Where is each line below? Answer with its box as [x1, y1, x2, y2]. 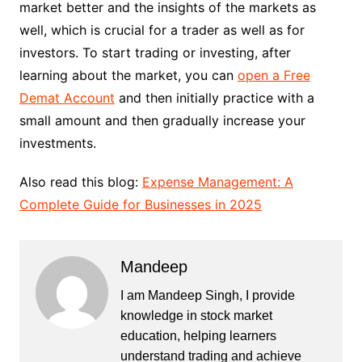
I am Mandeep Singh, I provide [120, 288, 295, 302]
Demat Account [19, 89, 115, 106]
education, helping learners [120, 328, 276, 343]
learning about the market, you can [19, 66, 238, 83]
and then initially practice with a [114, 89, 314, 106]
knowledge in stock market [120, 308, 272, 322]
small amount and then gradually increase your [19, 112, 305, 128]
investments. [19, 134, 96, 151]
